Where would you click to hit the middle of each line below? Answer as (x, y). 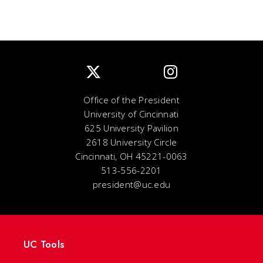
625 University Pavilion (131, 128)
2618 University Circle (131, 142)
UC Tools (44, 244)
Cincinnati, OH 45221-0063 (131, 156)
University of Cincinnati (131, 114)
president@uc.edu (131, 184)
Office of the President (131, 100)
